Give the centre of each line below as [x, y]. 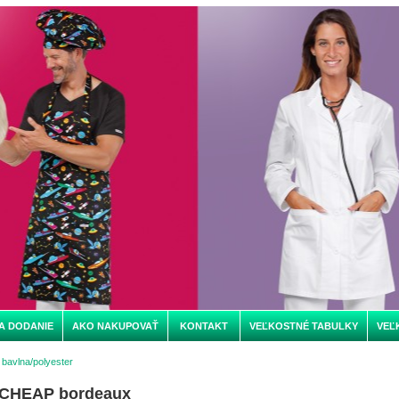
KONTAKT [204, 326]
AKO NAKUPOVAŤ [115, 326]
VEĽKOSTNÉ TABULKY [303, 326]
